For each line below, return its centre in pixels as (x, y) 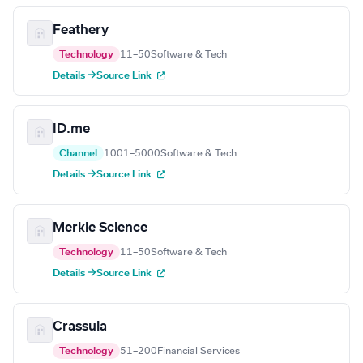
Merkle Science (100, 228)
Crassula (80, 327)
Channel (78, 154)
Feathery (81, 30)
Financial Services (199, 351)
